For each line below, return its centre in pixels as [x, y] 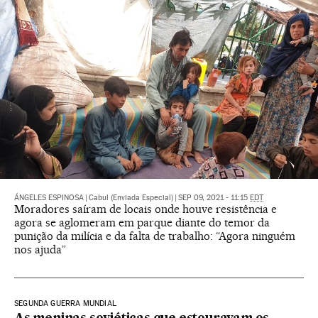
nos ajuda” [40, 250]
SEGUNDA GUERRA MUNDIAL [65, 304]
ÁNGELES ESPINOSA [49, 198]
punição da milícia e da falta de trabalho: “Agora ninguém [155, 236]
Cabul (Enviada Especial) [131, 198]
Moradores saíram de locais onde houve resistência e [146, 209]
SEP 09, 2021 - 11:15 [214, 198]
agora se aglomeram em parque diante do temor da [142, 223]
